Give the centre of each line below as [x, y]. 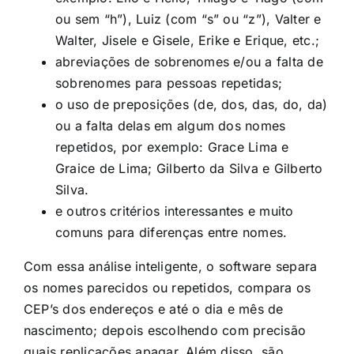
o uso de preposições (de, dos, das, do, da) [192, 104]
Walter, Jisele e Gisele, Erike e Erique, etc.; [188, 40]
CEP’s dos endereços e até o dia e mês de [154, 309]
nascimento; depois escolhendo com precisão [165, 330]
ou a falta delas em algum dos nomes [171, 125]
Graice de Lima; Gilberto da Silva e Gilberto [189, 168]
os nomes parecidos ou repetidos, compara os [168, 287]
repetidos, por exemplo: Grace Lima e [172, 147]
